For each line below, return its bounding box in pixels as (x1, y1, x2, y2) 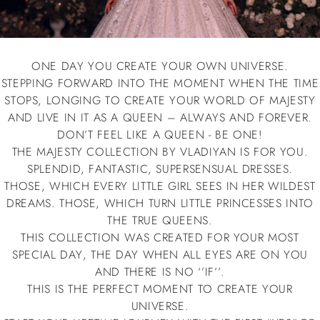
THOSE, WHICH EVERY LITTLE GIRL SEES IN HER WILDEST (4, 177, 316, 194)
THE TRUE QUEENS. (107, 211, 213, 229)
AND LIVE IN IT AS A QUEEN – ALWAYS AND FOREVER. (7, 109, 313, 126)
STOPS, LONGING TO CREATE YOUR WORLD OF (4, 91, 270, 109)
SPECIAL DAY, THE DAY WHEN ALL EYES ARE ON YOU (12, 246, 308, 263)
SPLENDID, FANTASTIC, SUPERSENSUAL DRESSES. (27, 160, 293, 177)
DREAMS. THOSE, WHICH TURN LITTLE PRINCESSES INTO (6, 194, 314, 211)
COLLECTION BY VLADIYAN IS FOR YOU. (82, 143, 309, 160)
